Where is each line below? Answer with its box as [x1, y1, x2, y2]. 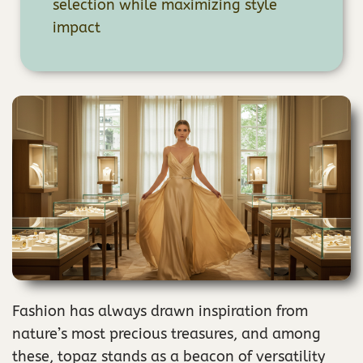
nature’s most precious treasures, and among [12, 324, 321, 343]
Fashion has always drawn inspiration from [12, 301, 308, 320]
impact [53, 18, 100, 36]
